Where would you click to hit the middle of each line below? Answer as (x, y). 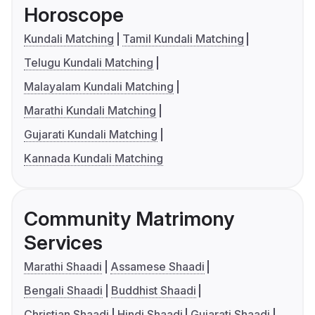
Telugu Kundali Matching (89, 63)
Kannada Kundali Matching (94, 159)
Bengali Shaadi (63, 291)
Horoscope (74, 15)
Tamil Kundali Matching (183, 39)
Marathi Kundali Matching (90, 111)
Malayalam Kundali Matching (99, 87)
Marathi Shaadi (63, 267)
